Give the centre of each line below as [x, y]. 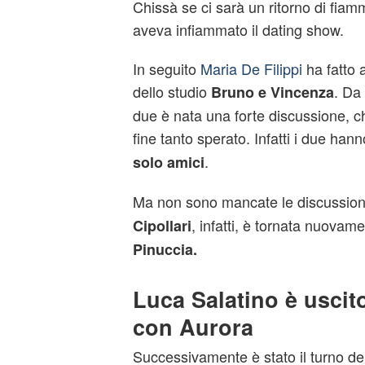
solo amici [168, 162]
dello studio [172, 91]
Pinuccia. [165, 249]
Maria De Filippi [251, 68]
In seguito [166, 68]
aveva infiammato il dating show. [238, 29]
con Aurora [193, 327]
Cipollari [162, 226]
